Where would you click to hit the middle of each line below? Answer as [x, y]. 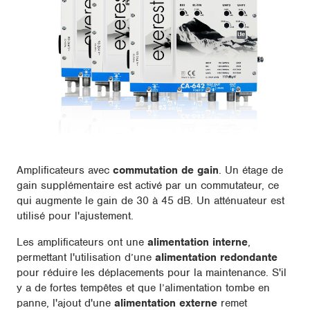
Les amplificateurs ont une [82, 243]
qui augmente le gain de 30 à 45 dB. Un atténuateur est [151, 201]
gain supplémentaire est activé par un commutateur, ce [148, 186]
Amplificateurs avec [65, 171]
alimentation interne [198, 243]
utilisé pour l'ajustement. [75, 216]
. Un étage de [251, 171]
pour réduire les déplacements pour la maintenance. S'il [152, 273]
